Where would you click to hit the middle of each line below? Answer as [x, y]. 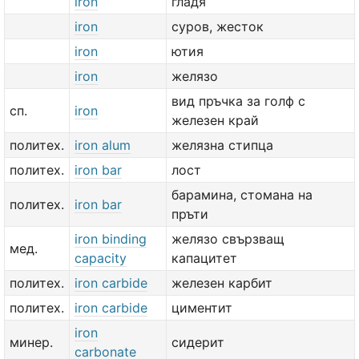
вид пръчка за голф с [238, 101]
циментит [202, 308]
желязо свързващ [228, 239]
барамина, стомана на [242, 195]
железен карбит [222, 283]
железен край [215, 120]
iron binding [111, 239]
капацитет [204, 258]
